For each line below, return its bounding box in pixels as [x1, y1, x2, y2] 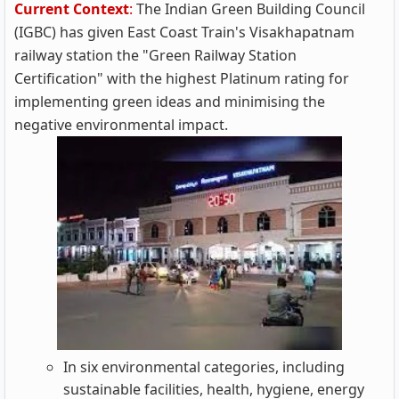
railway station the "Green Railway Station [14, 45, 297, 65]
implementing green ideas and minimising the [14, 92, 325, 111]
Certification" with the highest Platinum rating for [14, 69, 349, 88]
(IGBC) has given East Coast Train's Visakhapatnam [14, 22, 354, 42]
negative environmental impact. [14, 115, 228, 134]
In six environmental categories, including [63, 356, 345, 377]
